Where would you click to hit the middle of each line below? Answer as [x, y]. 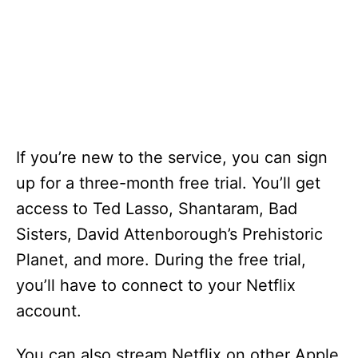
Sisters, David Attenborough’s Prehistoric [169, 234]
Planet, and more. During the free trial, [161, 260]
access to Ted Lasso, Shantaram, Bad [157, 209]
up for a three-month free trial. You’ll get [168, 183]
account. [49, 311]
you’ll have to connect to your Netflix [156, 285]
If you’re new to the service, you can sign [172, 157]
